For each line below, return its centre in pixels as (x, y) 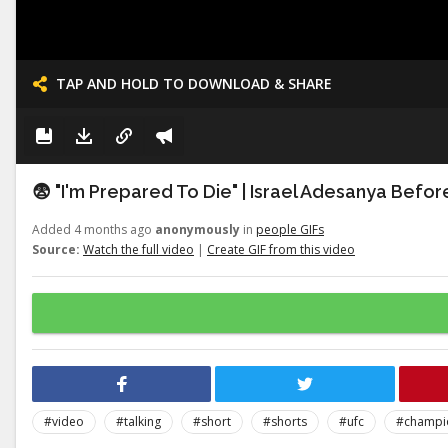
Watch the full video (138, 249)
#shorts (285, 421)
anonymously (197, 229)
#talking (138, 421)
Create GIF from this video (281, 249)
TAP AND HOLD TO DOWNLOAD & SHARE (194, 83)
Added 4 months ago (93, 229)
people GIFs (290, 229)
